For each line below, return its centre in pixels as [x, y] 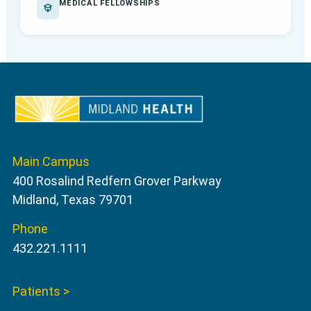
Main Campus [51, 162]
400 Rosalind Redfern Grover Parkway [117, 181]
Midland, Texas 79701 [73, 200]
